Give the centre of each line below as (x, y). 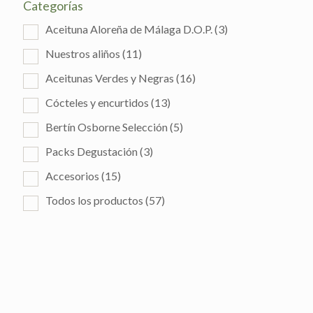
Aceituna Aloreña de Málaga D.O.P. (129, 29)
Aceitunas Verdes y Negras (110, 78)
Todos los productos (94, 200)
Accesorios (72, 176)
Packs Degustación (92, 151)
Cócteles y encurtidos (97, 102)
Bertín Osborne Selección (107, 127)
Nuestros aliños (83, 53)
